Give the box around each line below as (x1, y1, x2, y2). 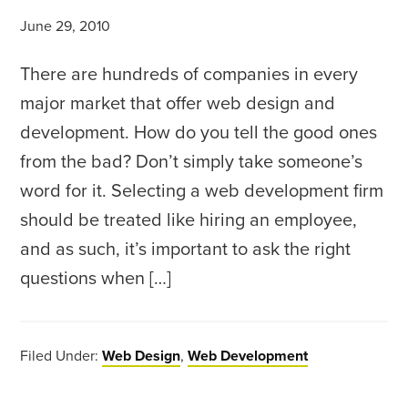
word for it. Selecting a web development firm (20, 180, 384, 202)
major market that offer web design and (20, 93, 336, 115)
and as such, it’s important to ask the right (20, 239, 352, 260)
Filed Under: (20, 347, 103, 365)
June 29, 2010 (20, 17, 111, 36)
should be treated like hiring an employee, (20, 209, 358, 231)
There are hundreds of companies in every (20, 64, 359, 86)
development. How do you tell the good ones (20, 122, 378, 144)
